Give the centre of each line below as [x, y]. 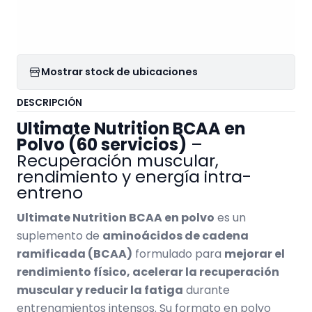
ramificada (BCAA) [75, 253]
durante [206, 290]
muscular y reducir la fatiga [100, 290]
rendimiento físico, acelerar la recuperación [148, 272]
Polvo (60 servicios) [102, 144]
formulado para [178, 253]
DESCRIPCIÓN [49, 102]
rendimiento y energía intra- [134, 176]
